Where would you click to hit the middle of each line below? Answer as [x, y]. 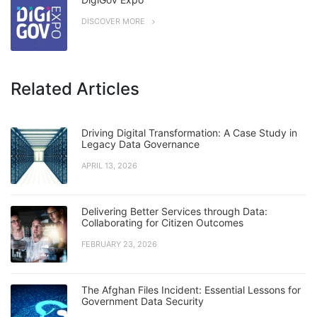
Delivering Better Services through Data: [174, 211]
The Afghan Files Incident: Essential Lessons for [191, 290]
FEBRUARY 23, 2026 [119, 244]
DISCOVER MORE [113, 21]
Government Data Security [143, 301]
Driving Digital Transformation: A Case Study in [189, 133]
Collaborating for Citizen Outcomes [162, 223]
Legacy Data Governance [140, 144]
